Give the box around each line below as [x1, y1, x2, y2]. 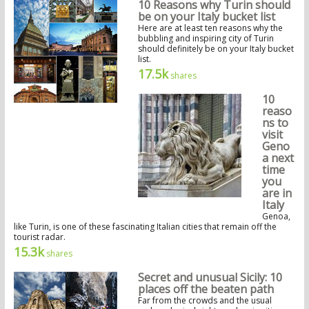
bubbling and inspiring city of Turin [137, 32, 274, 45]
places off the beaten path [137, 281, 274, 297]
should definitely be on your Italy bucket [137, 43, 294, 55]
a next [261, 150, 294, 166]
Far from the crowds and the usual [137, 295, 272, 307]
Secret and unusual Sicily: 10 [137, 270, 282, 286]
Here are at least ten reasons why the [137, 22, 283, 34]
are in [261, 186, 292, 201]
